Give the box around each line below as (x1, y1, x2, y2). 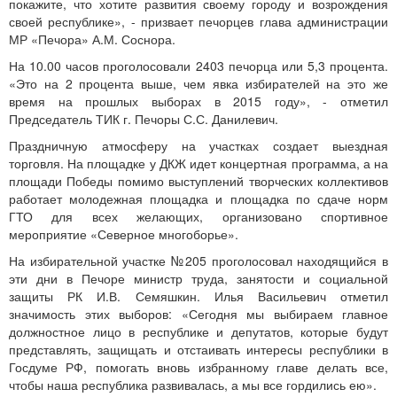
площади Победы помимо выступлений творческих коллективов (9, 172, 388, 190)
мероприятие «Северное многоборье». (9, 225, 238, 243)
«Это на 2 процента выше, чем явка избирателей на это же (9, 74, 388, 92)
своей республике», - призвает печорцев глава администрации (9, 12, 388, 30)
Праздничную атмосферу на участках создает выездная (9, 136, 388, 154)
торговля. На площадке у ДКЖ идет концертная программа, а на (9, 154, 388, 172)
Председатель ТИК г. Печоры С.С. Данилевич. (9, 110, 278, 128)
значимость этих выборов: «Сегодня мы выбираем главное (9, 305, 388, 323)
